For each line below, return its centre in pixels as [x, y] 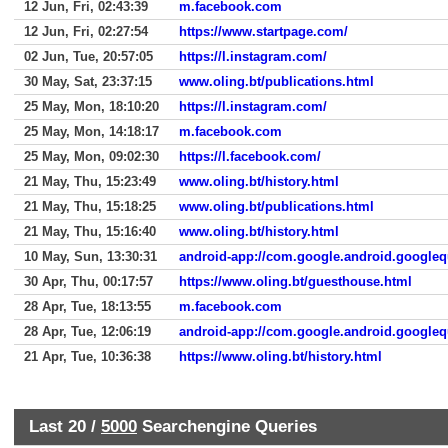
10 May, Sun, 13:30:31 [90, 256]
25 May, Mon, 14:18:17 [91, 131]
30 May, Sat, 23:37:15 [88, 81]
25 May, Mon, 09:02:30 [91, 156]
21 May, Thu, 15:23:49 [90, 181]
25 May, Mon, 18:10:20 [91, 106]
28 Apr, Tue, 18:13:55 [87, 306]
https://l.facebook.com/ [250, 156]
